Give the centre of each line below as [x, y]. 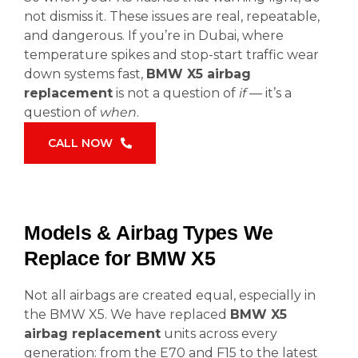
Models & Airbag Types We [149, 233]
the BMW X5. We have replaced [127, 314]
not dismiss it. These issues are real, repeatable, [172, 16]
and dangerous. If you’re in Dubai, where [154, 36]
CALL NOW [80, 143]
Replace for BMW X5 [120, 258]
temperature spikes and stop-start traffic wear [171, 55]
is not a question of [176, 93]
